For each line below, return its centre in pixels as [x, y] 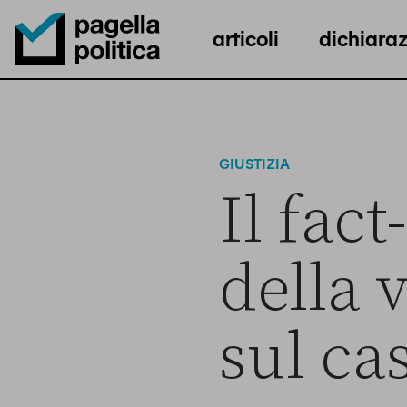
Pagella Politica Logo [83, 81]
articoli [246, 37]
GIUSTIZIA [254, 163]
